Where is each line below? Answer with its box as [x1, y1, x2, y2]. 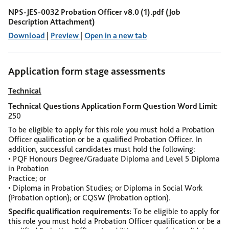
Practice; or [8, 173, 46, 183]
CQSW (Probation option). [80, 193, 171, 202]
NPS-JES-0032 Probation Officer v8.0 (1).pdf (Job [8, 7, 180, 17]
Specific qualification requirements [8, 207, 131, 216]
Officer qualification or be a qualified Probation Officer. [8, 134, 194, 144]
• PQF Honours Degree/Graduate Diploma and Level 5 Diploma [8, 154, 220, 164]
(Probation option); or [8, 193, 80, 202]
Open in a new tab [84, 31, 147, 40]
